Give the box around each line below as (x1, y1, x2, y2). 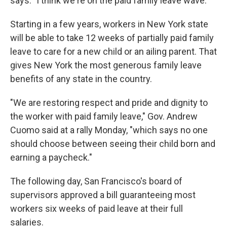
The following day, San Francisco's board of (10, 176, 182, 186)
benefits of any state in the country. (10, 73, 152, 84)
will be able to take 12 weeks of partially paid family (10, 32, 214, 43)
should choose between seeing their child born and (10, 138, 215, 149)
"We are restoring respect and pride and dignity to (10, 97, 208, 108)
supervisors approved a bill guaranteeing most (10, 190, 196, 200)
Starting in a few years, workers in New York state (10, 19, 208, 29)
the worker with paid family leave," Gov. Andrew (10, 111, 198, 122)
